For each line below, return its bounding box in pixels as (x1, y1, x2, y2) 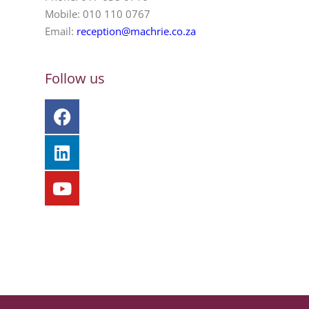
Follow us (45, 69, 105, 88)
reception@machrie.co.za (77, 24, 196, 39)
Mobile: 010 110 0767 (45, 7, 150, 21)
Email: (45, 24, 77, 39)
